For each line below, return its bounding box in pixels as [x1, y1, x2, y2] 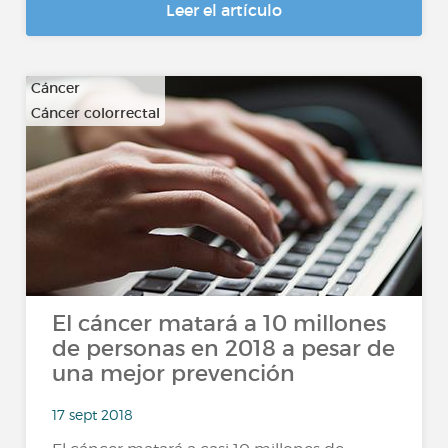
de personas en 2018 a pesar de [52, 335, 396, 362]
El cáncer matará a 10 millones [52, 310, 387, 337]
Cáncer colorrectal [31, 104, 161, 122]
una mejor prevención [52, 360, 296, 387]
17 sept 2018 [52, 405, 134, 423]
